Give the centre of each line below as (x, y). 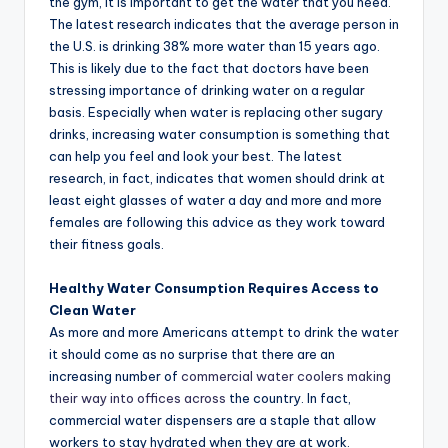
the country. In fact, (288, 397)
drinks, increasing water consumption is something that (219, 133)
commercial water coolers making (286, 375)
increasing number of (115, 375)
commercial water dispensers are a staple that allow (212, 419)
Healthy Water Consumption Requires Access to (214, 287)
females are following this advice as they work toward (217, 221)
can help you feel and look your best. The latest (195, 155)
